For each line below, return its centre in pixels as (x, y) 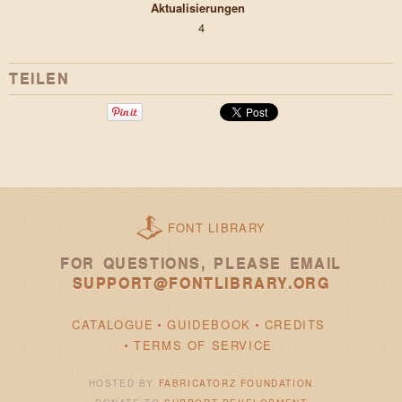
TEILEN (39, 79)
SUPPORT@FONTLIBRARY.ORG (201, 284)
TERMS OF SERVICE (203, 345)
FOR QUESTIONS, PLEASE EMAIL (201, 264)
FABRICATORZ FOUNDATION (236, 384)
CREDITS (295, 324)
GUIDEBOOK (209, 324)
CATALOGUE (113, 324)
